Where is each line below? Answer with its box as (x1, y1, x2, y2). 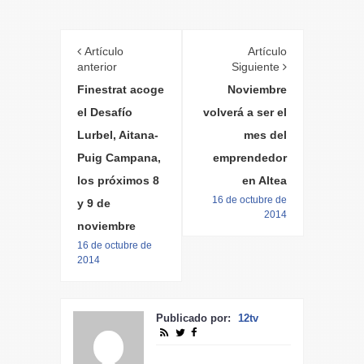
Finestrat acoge (77, 82, 164, 96)
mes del (244, 128, 287, 141)
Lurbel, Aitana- (77, 128, 158, 141)
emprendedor (213, 150, 287, 164)
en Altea (242, 173, 287, 187)
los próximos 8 (77, 173, 159, 187)
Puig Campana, (77, 150, 161, 164)
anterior (77, 59, 117, 73)
